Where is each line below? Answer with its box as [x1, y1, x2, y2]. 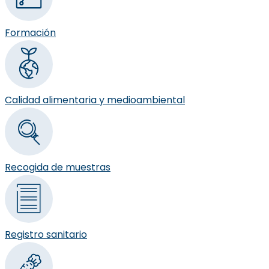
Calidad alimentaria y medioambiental [5, 92, 185, 107]
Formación [5, 25, 56, 40]
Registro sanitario [5, 227, 87, 241]
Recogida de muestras [5, 160, 110, 174]
